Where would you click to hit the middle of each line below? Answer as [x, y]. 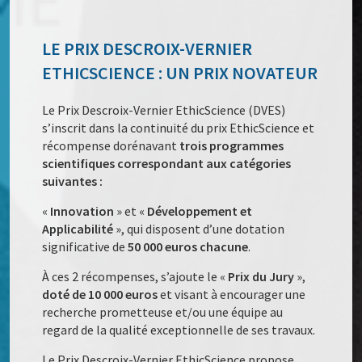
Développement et [200, 211]
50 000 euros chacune [188, 247]
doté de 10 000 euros [101, 295]
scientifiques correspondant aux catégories [167, 164]
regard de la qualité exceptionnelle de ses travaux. [179, 330]
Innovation [82, 211]
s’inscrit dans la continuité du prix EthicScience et [179, 128]
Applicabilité [78, 229]
